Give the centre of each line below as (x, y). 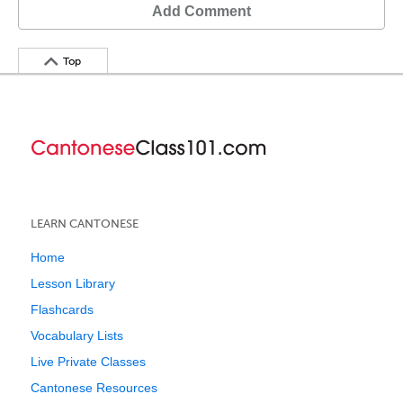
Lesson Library (73, 283)
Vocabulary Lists (77, 336)
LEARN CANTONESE (85, 224)
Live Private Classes (88, 362)
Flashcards (62, 309)
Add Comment (201, 11)
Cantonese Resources (94, 388)
